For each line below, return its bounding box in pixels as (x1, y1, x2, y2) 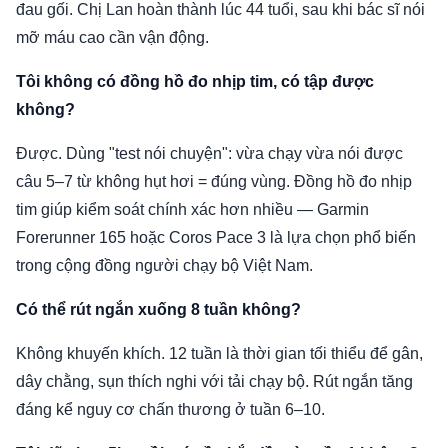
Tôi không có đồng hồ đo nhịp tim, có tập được (16, 73, 374, 90)
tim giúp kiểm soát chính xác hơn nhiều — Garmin (16, 201, 369, 218)
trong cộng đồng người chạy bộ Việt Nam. (16, 257, 313, 274)
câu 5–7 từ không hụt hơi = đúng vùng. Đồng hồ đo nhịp (16, 173, 412, 190)
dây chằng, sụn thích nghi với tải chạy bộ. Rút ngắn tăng (16, 373, 413, 390)
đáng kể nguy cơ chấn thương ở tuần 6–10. (16, 401, 325, 418)
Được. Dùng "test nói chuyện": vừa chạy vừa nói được (16, 145, 403, 162)
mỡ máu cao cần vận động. (16, 29, 209, 46)
